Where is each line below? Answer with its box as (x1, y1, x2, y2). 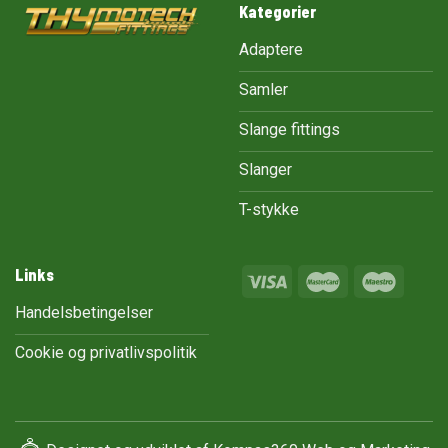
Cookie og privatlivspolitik (15, 342, 197, 362)
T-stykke (239, 199, 299, 219)
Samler (239, 79, 288, 99)
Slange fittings (239, 119, 340, 139)
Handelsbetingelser (15, 302, 153, 322)
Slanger (239, 159, 292, 179)
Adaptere (239, 39, 303, 59)
